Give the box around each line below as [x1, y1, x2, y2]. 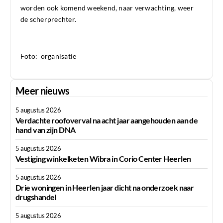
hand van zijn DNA [15, 125, 76, 135]
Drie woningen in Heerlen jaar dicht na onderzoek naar [15, 183, 194, 193]
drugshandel [15, 192, 56, 202]
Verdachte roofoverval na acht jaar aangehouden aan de [15, 115, 198, 125]
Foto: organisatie [20, 52, 77, 61]
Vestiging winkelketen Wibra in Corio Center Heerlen [15, 154, 191, 164]
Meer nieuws [15, 85, 70, 97]
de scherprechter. [20, 15, 77, 24]
